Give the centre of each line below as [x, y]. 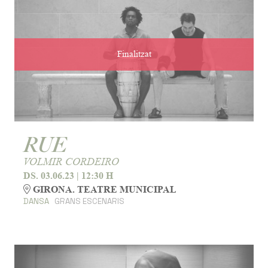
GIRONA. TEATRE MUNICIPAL [103, 189]
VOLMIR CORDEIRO [71, 162]
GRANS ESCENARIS [89, 201]
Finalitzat [134, 54]
